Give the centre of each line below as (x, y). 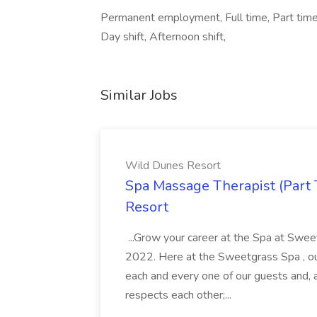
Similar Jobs (139, 95)
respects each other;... (180, 295)
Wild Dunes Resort (173, 166)
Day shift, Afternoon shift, (163, 37)
